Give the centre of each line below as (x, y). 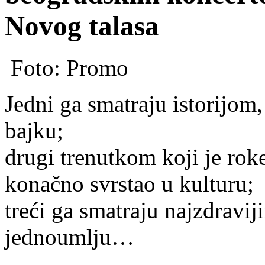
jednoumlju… (70, 237)
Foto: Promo (67, 68)
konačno (44, 184)
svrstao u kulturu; (169, 184)
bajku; (34, 131)
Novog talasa (82, 26)
